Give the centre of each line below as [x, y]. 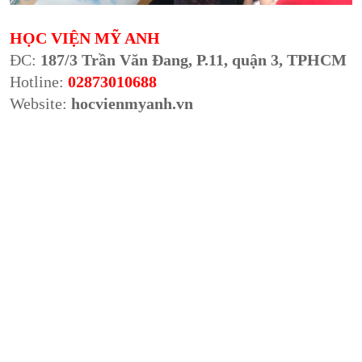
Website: [41, 103]
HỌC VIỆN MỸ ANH [89, 38]
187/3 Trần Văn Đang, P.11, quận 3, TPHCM [194, 59]
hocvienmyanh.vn [133, 103]
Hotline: [37, 81]
